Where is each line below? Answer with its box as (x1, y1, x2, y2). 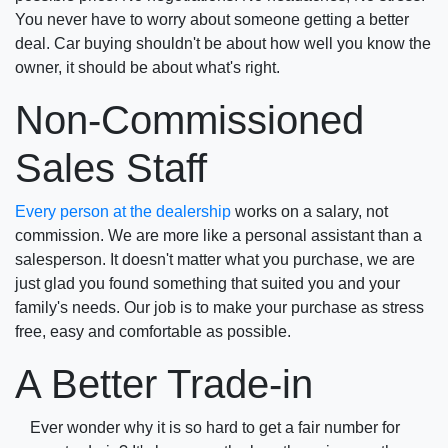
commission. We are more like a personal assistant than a (15, 227, 422, 244)
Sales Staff (15, 146, 207, 190)
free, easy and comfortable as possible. (15, 323, 291, 340)
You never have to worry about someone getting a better (15, 11, 409, 28)
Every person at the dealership (15, 203, 231, 220)
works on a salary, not (231, 203, 388, 220)
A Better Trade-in (15, 362, 313, 406)
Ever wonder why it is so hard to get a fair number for (30, 419, 400, 436)
